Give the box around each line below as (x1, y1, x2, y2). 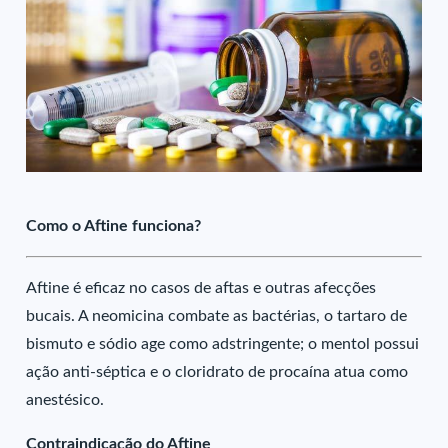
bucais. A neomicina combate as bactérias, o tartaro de (26, 308, 408, 324)
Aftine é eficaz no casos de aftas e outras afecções (26, 280, 377, 296)
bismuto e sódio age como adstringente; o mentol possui (26, 336, 420, 352)
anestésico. (26, 392, 105, 408)
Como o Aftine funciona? (26, 218, 202, 234)
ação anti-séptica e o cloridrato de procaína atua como (26, 364, 409, 380)
